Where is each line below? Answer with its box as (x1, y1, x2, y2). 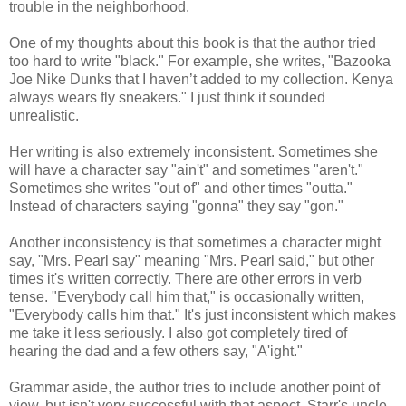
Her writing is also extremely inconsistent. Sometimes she (9, 143, 378, 159)
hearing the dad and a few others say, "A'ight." (9, 343, 303, 359)
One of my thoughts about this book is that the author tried (9, 34, 376, 51)
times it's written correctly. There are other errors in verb (9, 270, 362, 286)
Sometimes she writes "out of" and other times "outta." (9, 179, 353, 196)
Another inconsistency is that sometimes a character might (9, 234, 381, 250)
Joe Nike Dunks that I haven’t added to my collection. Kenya (9, 71, 393, 87)
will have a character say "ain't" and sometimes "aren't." (9, 161, 363, 178)
